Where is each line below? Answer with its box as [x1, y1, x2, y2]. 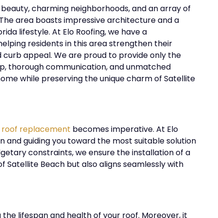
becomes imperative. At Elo [71, 124, 178, 135]
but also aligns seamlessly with [67, 159, 183, 170]
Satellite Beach [7, 159, 67, 170]
